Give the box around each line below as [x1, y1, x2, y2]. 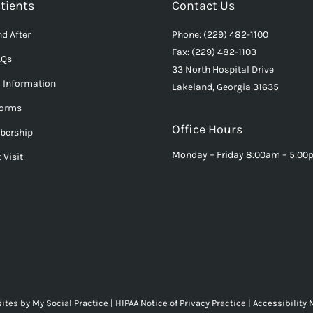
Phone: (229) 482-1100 [172, 28, 268, 41]
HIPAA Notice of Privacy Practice [115, 298, 248, 309]
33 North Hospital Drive [172, 63, 274, 75]
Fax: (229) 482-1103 [172, 45, 256, 58]
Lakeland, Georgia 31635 [172, 80, 279, 93]
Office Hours [172, 121, 242, 137]
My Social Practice [30, 298, 108, 309]
